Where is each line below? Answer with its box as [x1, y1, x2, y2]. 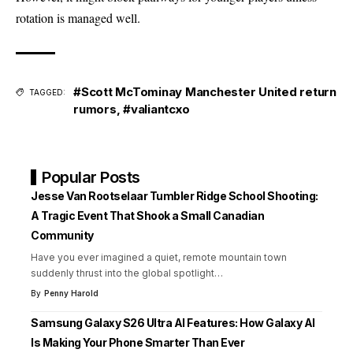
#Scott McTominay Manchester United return [73, 84, 336, 99]
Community [31, 228, 94, 242]
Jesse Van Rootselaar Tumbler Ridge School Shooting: [31, 188, 318, 203]
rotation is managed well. [16, 9, 140, 26]
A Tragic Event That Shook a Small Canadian [31, 208, 264, 222]
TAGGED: [29, 87, 65, 97]
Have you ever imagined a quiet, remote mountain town [31, 251, 287, 263]
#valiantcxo [123, 101, 190, 117]
